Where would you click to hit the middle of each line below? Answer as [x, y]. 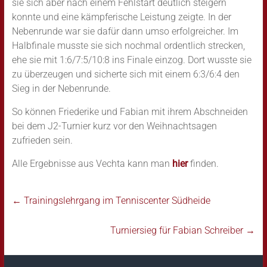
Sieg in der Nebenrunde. [61, 89]
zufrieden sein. [42, 140]
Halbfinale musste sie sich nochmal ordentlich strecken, [128, 46]
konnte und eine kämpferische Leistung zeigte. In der [121, 17]
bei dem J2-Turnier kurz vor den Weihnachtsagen [114, 126]
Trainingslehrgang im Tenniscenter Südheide [116, 201]
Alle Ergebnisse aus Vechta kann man [92, 164]
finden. [203, 164]
